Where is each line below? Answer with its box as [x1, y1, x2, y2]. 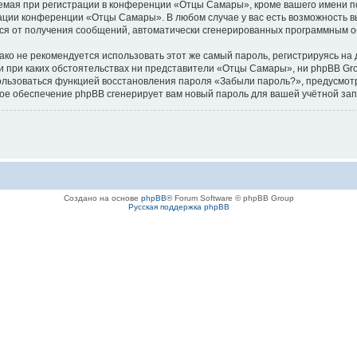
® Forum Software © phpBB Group [166, 193, 294, 202]
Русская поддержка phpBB [127, 202, 229, 211]
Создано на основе [63, 193, 141, 202]
